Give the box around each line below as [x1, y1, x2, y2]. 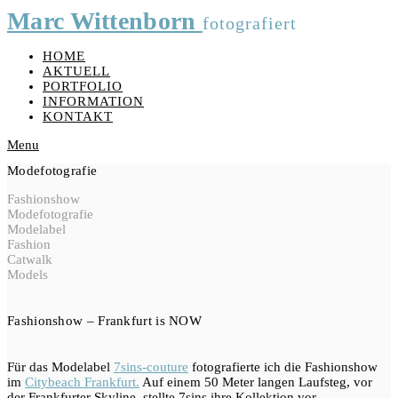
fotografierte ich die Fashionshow [188, 360, 378, 375]
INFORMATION [43, 94, 144, 108]
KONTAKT [43, 109, 113, 123]
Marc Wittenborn [7, 7, 203, 35]
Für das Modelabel [7, 360, 114, 375]
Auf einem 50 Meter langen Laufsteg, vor [139, 375, 372, 390]
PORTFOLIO [43, 79, 123, 93]
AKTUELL [43, 64, 110, 78]
